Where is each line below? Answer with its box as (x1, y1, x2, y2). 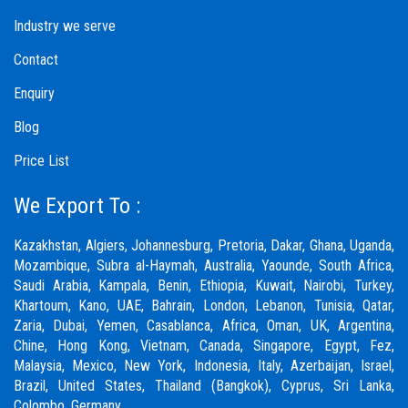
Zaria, (14, 316, 54, 334)
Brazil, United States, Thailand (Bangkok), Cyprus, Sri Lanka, (14, 376, 394, 394)
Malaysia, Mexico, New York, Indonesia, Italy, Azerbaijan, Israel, (14, 356, 394, 374)
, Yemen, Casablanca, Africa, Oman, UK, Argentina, (85, 316, 395, 334)
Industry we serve (14, 16, 116, 35)
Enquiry (14, 84, 55, 102)
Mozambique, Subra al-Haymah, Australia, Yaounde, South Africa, (14, 256, 394, 274)
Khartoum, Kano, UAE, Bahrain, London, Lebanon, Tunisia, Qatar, (14, 296, 394, 314)
